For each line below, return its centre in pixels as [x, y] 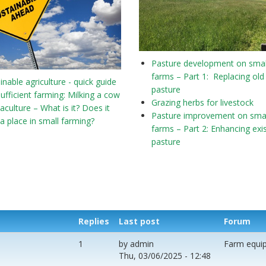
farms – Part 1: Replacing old [208, 77]
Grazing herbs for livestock [202, 103]
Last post [139, 221]
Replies [94, 221]
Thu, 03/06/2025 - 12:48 [165, 255]
